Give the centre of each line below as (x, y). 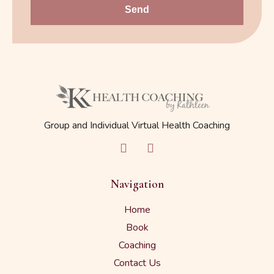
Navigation (137, 184)
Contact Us (137, 263)
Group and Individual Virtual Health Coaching (137, 126)
